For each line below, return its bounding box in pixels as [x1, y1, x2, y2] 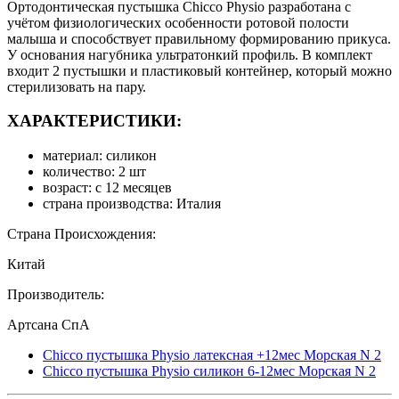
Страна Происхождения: [7, 226, 156, 241]
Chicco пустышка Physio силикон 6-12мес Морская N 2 [43, 363, 376, 379]
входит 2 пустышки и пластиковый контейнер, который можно [7, 62, 392, 78]
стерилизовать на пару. [7, 78, 146, 94]
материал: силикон [43, 148, 157, 163]
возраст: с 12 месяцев [43, 180, 172, 195]
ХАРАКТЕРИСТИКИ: [7, 111, 182, 131]
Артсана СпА [7, 317, 90, 332]
